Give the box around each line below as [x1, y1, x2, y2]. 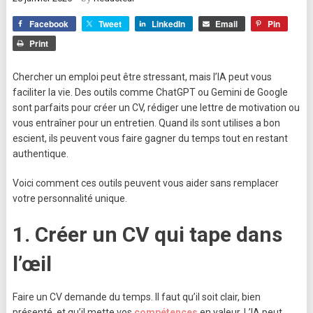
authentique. [12, 148, 68, 160]
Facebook [29, 17, 68, 31]
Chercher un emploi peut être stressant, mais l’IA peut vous [12, 71, 272, 83]
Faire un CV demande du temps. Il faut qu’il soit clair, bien [12, 291, 261, 303]
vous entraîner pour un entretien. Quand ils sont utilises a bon [12, 117, 280, 129]
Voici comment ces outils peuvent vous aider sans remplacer [12, 177, 279, 189]
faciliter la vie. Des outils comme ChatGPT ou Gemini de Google [12, 87, 288, 99]
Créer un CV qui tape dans [34, 222, 282, 247]
